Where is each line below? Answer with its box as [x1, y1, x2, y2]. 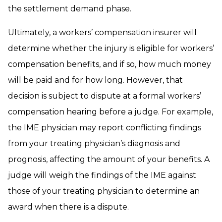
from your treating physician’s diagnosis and [8, 139, 180, 148]
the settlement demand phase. [8, 4, 131, 13]
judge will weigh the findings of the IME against [8, 170, 196, 180]
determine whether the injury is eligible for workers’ [8, 44, 214, 53]
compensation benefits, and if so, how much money [8, 59, 211, 69]
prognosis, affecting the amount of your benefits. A [8, 155, 210, 164]
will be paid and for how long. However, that [8, 75, 183, 85]
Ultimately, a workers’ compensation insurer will [8, 28, 197, 37]
